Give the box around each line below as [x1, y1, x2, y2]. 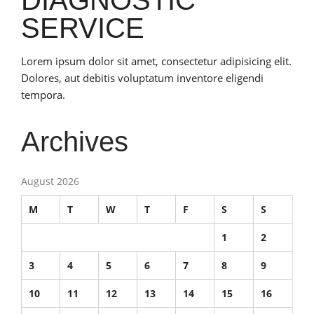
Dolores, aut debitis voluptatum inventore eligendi [21, 70, 264, 85]
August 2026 [21, 174, 79, 188]
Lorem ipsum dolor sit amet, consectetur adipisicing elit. [21, 53, 292, 68]
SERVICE [21, 12, 144, 43]
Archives [21, 125, 128, 157]
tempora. [21, 87, 65, 102]
